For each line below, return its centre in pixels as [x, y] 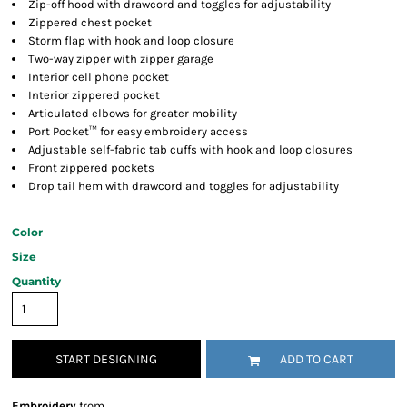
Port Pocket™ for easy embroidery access [138, 132]
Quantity [36, 282]
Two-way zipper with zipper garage [121, 59]
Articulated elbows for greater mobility [133, 114]
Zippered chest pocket [90, 23]
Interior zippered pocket [94, 95]
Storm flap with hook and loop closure [131, 41]
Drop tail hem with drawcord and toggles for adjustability [184, 186]
